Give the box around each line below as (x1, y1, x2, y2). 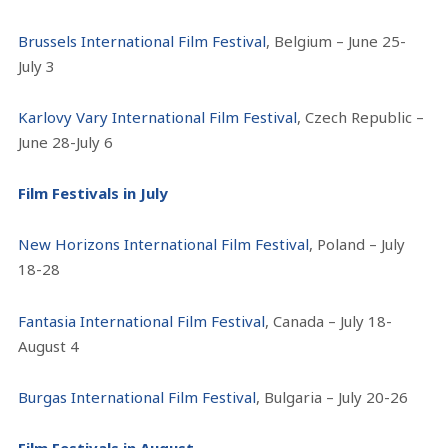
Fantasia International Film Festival (18, 310, 266, 331)
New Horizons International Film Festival (18, 234, 310, 255)
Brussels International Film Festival (18, 30, 267, 51)
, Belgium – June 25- (266, 30, 407, 51)
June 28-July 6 (18, 131, 114, 152)
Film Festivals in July (18, 183, 169, 204)
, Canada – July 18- (265, 310, 393, 331)
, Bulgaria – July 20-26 (256, 386, 409, 407)
